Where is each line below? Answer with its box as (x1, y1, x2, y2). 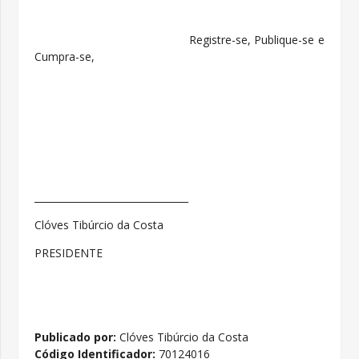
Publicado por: (34, 329, 117, 345)
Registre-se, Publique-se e (34, 32, 325, 47)
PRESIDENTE (34, 245, 103, 260)
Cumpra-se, (34, 49, 95, 64)
